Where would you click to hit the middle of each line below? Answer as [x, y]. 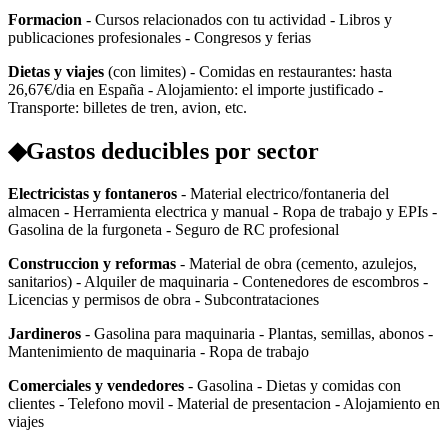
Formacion [45, 20]
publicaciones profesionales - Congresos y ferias [159, 38]
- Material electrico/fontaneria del [283, 194]
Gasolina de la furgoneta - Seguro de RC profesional [173, 230]
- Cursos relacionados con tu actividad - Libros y [237, 20]
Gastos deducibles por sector [172, 151]
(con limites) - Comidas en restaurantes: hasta [248, 72]
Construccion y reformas [92, 264]
